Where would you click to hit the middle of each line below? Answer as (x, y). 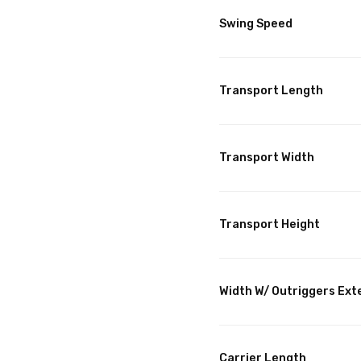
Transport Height (270, 225)
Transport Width (267, 158)
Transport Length (271, 91)
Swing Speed (256, 24)
